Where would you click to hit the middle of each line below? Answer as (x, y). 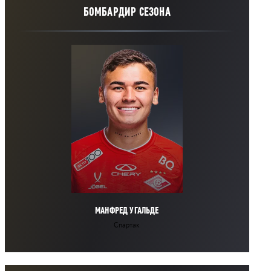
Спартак (127, 225)
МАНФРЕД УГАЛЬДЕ (127, 210)
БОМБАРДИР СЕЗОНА (127, 11)
